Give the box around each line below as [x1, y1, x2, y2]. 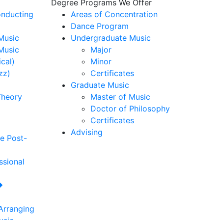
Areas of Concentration [71, 9, 158, 19]
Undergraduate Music [71, 33, 151, 43]
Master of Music [90, 92, 150, 102]
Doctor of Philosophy [90, 104, 170, 113]
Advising [71, 127, 103, 137]
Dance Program [71, 21, 129, 31]
